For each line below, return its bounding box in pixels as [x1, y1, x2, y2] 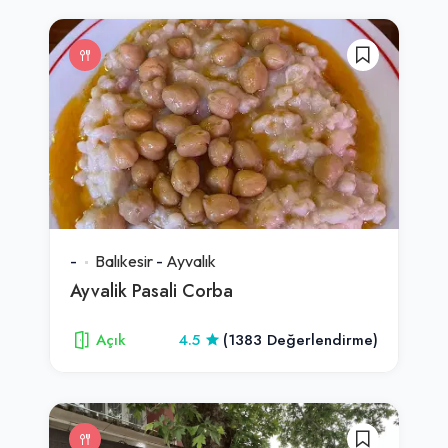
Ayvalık [166, 250, 216, 271]
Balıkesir [95, 250, 153, 271]
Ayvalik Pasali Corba [70, 277, 233, 303]
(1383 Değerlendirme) [223, 329, 378, 350]
